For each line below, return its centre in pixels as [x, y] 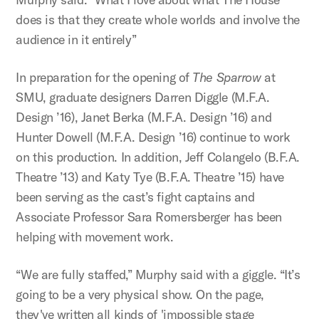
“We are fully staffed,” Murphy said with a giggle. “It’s [158, 274]
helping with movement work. [95, 236]
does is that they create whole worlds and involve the [158, 19]
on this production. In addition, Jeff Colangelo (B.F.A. [158, 157]
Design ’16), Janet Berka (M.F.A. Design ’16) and [144, 117]
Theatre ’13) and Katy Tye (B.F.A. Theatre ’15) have [150, 177]
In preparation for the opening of [104, 77]
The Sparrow [227, 77]
